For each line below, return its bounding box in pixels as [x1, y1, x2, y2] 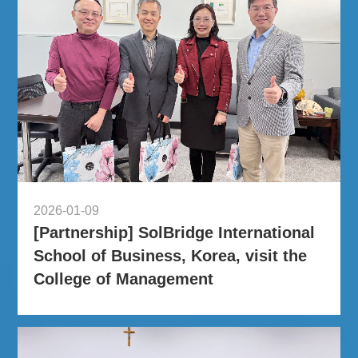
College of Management [34, 269, 214, 288]
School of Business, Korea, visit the [34, 246, 308, 265]
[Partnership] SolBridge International [34, 223, 316, 241]
